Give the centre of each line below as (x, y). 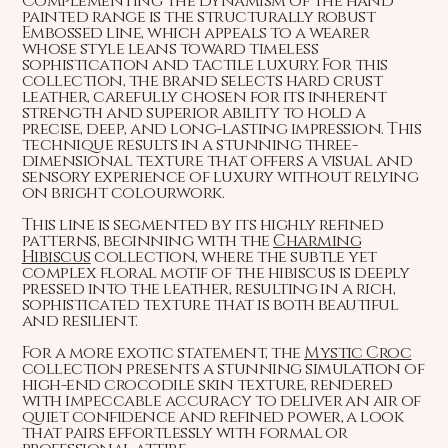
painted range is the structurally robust (198, 17)
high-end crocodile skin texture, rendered (207, 385)
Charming (317, 241)
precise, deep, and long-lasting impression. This (221, 129)
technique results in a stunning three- (189, 145)
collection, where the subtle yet (233, 257)
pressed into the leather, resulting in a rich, (208, 289)
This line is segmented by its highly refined (202, 225)
